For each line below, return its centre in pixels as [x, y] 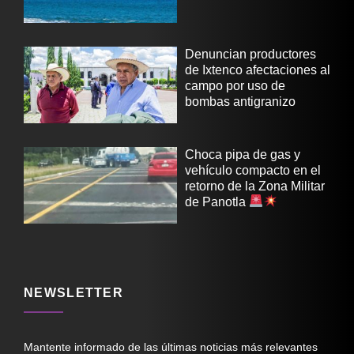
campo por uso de [235, 85]
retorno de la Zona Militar [255, 186]
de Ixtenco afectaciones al [258, 70]
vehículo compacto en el [253, 170]
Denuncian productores [250, 54]
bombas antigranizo [240, 101]
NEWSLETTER [73, 292]
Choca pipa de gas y [243, 154]
